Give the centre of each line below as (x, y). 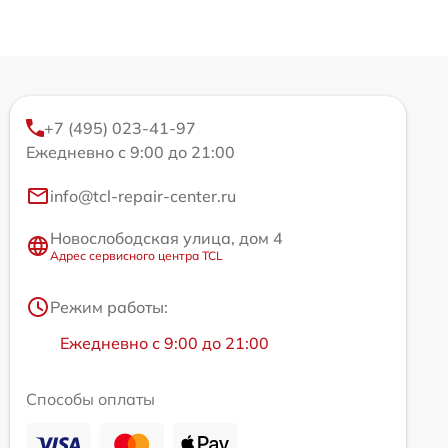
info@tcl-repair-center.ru (143, 196)
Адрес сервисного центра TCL (136, 255)
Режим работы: (109, 307)
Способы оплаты (90, 399)
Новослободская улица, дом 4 (166, 238)
